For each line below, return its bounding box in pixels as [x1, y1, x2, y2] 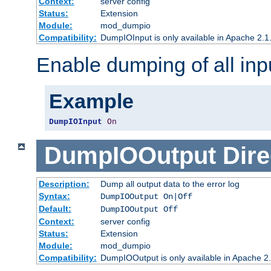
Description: [38, 178, 90, 189]
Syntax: [38, 191, 70, 201]
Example [49, 90, 134, 113]
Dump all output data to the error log [100, 178, 240, 189]
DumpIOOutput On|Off [100, 191, 192, 201]
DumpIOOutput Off [100, 204, 178, 214]
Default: [38, 203, 71, 214]
